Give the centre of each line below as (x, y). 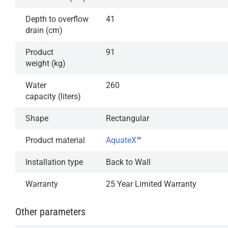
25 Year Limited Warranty (151, 184)
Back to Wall (128, 162)
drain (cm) (44, 30)
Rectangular (127, 118)
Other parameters (50, 211)
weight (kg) (46, 63)
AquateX (121, 140)
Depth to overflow (57, 19)
